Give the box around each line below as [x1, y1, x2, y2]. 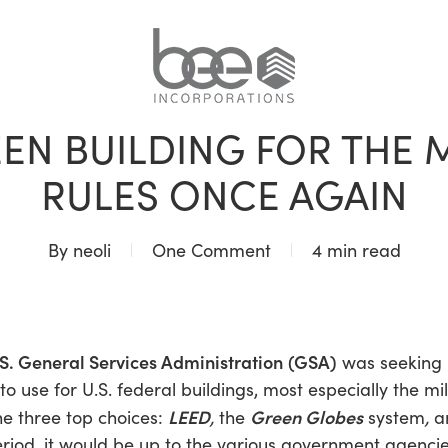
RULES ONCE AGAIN [40, 167, 408, 221]
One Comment [151, 238, 271, 262]
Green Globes [250, 404, 363, 429]
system [368, 405, 425, 429]
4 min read [311, 238, 401, 262]
